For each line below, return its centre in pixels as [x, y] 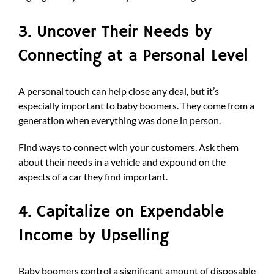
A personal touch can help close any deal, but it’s [118, 91]
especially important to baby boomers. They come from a [136, 105]
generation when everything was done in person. [119, 120]
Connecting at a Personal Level [133, 56]
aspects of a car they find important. [93, 176]
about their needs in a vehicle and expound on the [122, 161]
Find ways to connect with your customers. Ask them [128, 147]
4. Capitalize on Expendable [121, 212]
